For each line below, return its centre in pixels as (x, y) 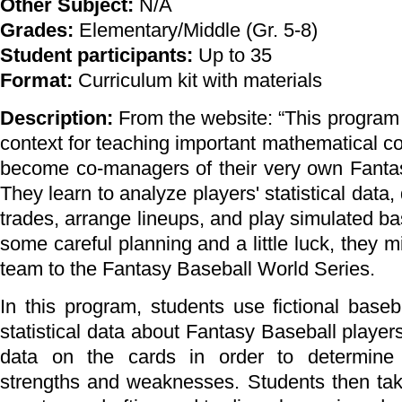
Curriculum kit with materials (200, 80)
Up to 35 (235, 55)
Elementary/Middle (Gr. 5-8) (198, 30)
